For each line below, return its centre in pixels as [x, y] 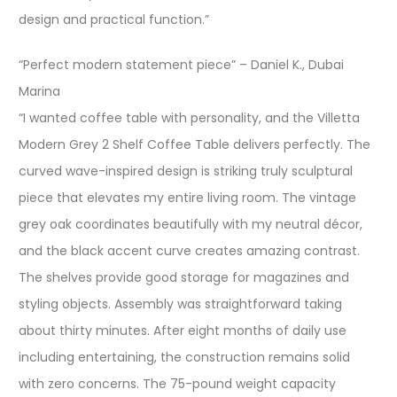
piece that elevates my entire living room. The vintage [187, 198]
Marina [39, 91]
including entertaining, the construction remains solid [184, 357]
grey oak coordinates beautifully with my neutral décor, [191, 224]
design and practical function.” [114, 19]
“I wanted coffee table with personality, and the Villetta [189, 118]
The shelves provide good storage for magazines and [184, 277]
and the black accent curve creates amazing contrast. [189, 251]
